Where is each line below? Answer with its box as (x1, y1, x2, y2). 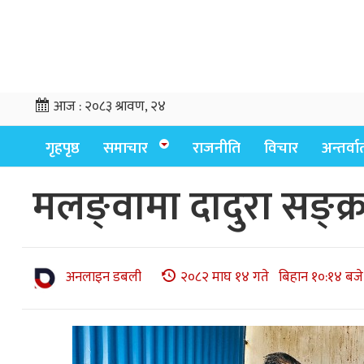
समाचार (103, 136, 148, 161)
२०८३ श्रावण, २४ (84, 95, 166, 118)
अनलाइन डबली (66, 266, 141, 289)
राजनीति (193, 136, 240, 161)
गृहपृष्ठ (45, 136, 80, 161)
